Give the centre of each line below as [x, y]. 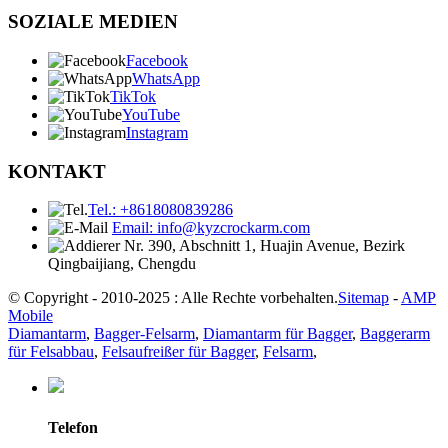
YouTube [151, 115]
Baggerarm [395, 334]
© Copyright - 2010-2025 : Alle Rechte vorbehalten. [173, 298]
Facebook [157, 61]
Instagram [157, 133]
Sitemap [363, 298]
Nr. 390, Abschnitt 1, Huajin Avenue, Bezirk [264, 246]
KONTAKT [57, 171]
